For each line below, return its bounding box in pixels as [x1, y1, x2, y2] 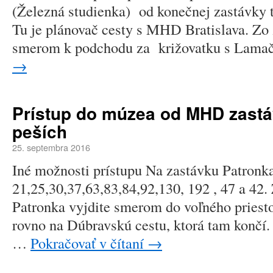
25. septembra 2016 [12, 141, 90, 154]
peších [12, 119, 67, 144]
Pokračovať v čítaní [30, 233, 147, 253]
